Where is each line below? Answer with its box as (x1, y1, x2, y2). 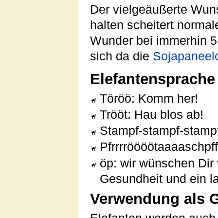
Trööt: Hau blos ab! (100, 108, 204, 121)
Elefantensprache (90, 70, 215, 88)
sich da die (90, 49, 153, 63)
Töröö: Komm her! (100, 91, 199, 105)
